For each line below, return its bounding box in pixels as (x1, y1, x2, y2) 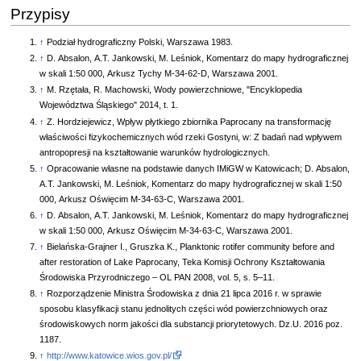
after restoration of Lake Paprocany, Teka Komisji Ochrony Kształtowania (39, 256, 326, 267)
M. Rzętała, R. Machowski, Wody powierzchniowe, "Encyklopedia (47, 85, 303, 95)
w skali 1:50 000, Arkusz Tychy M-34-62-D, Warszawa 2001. (39, 68, 279, 79)
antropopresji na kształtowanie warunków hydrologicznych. (39, 147, 271, 157)
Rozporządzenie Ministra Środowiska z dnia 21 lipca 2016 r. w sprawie (47, 288, 322, 299)
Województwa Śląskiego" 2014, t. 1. (39, 100, 179, 110)
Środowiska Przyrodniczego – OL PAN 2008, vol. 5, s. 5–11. (39, 272, 276, 282)
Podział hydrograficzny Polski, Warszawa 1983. (47, 37, 234, 48)
